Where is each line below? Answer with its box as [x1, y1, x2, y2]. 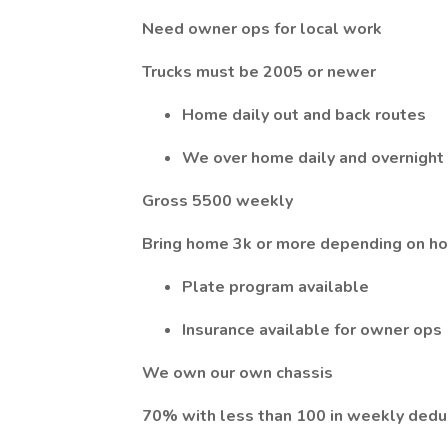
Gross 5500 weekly [142, 190, 293, 212]
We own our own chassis [142, 362, 333, 384]
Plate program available [182, 276, 369, 298]
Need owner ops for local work [142, 18, 382, 40]
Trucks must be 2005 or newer [142, 61, 376, 83]
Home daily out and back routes [182, 104, 426, 126]
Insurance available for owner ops [182, 319, 442, 341]
